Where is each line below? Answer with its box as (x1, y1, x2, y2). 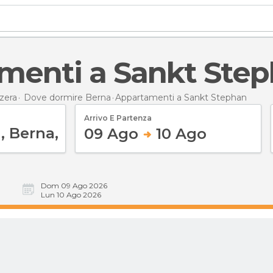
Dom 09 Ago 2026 (41, 181, 107, 190)
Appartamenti (115, 91, 177, 103)
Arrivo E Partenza (84, 113, 152, 122)
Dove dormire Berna (24, 91, 111, 103)
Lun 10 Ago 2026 (41, 190, 101, 199)
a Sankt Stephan (177, 91, 247, 103)
